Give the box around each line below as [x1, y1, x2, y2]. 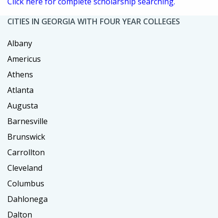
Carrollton [7, 146, 45, 158]
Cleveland [7, 162, 42, 173]
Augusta [7, 100, 38, 111]
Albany [7, 37, 32, 49]
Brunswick [7, 131, 45, 142]
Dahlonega [7, 193, 48, 204]
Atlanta [7, 84, 34, 95]
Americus [7, 53, 41, 64]
